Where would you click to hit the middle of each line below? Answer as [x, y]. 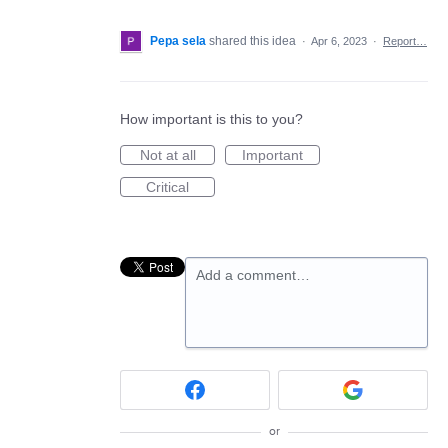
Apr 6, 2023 [339, 40]
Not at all [167, 154]
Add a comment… [253, 274]
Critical [167, 186]
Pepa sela [178, 40]
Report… [405, 40]
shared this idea [254, 40]
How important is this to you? [211, 118]
